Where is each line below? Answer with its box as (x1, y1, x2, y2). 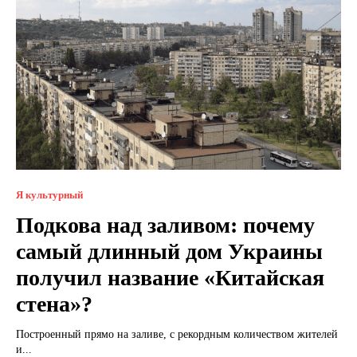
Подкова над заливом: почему (16, 212, 315, 237)
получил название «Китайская (16, 265, 324, 290)
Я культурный (16, 188, 83, 201)
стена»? (16, 291, 92, 316)
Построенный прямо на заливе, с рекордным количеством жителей (16, 328, 338, 340)
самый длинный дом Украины (16, 238, 323, 264)
